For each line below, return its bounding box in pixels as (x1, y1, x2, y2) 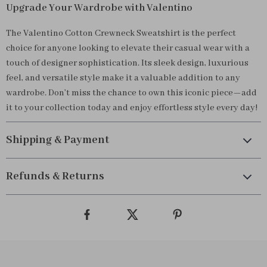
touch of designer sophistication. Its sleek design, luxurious (6, 58, 249, 69)
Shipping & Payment (6, 133, 109, 147)
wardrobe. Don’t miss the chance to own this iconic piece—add (6, 88, 257, 98)
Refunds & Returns (6, 169, 104, 184)
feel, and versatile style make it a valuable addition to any (6, 73, 240, 83)
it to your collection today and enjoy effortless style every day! (6, 103, 257, 113)
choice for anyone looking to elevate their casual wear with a (6, 43, 250, 54)
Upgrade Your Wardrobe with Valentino (6, 2, 193, 14)
